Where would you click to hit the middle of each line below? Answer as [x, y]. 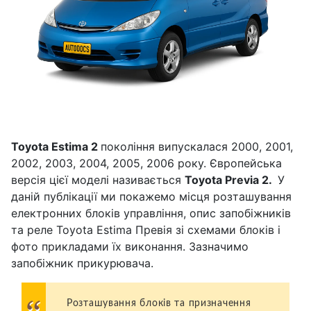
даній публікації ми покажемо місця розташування [151, 196]
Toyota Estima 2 [56, 146]
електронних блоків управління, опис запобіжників [151, 213]
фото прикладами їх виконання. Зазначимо [130, 246]
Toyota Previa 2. [229, 179]
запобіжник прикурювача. [82, 263]
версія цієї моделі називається [98, 179]
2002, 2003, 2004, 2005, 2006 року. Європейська [146, 163]
